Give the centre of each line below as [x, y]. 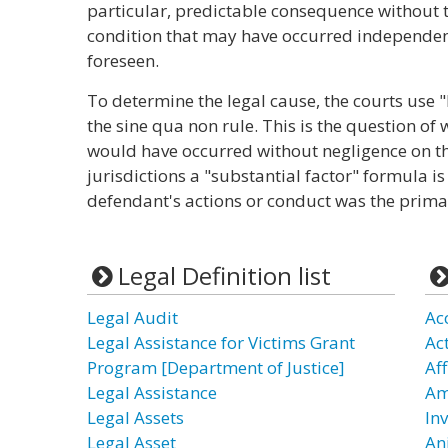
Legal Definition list [224, 275]
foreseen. [123, 60]
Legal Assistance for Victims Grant [221, 342]
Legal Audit [132, 317]
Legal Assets [135, 417]
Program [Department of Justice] [216, 367]
